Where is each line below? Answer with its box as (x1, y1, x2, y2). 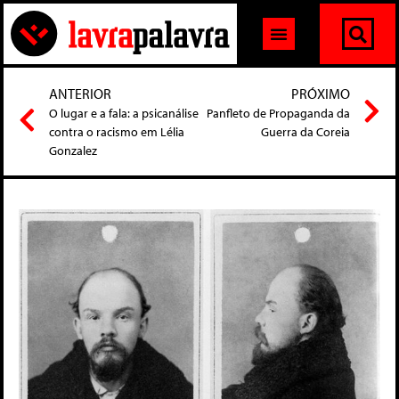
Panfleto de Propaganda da (207, 105, 350, 122)
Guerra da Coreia (261, 124, 350, 141)
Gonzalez (49, 142, 97, 159)
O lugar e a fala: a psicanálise (49, 105, 199, 122)
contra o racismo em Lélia (49, 124, 184, 141)
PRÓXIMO (291, 85, 350, 103)
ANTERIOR (49, 85, 111, 103)
